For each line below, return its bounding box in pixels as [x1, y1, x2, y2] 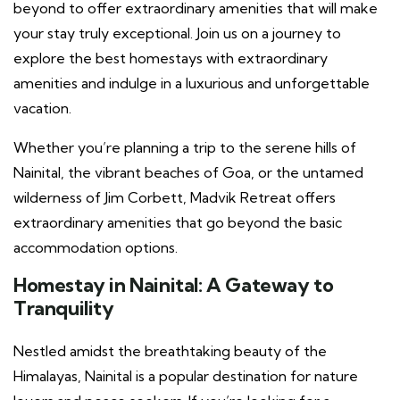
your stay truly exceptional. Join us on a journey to [13, 23, 341, 42]
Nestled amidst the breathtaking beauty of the [13, 341, 327, 360]
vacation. [13, 98, 71, 117]
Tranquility [13, 296, 114, 321]
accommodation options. [13, 237, 178, 256]
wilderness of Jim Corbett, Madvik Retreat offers [13, 187, 336, 206]
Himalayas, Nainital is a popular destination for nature [13, 366, 358, 385]
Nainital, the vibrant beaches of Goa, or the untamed [13, 162, 363, 181]
